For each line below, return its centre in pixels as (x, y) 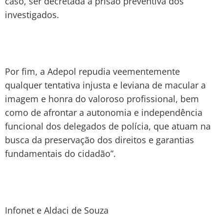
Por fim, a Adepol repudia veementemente (92, 71)
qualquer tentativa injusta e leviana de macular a (105, 85)
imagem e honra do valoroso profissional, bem (102, 99)
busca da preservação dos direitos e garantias (99, 140)
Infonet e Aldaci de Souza (57, 210)
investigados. (32, 14)
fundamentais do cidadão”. (60, 153)
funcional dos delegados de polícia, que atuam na (108, 126)
